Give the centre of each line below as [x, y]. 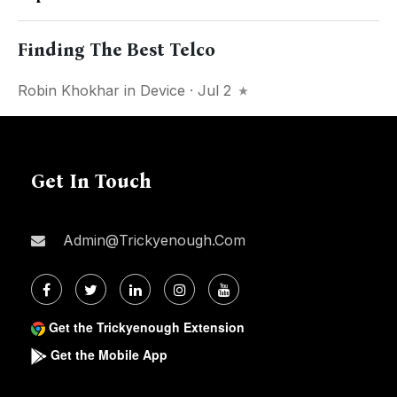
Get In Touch [91, 182]
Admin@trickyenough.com [152, 241]
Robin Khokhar [69, 91]
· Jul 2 [210, 91]
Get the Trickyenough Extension [147, 327]
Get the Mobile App [109, 355]
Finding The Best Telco [117, 50]
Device [163, 91]
